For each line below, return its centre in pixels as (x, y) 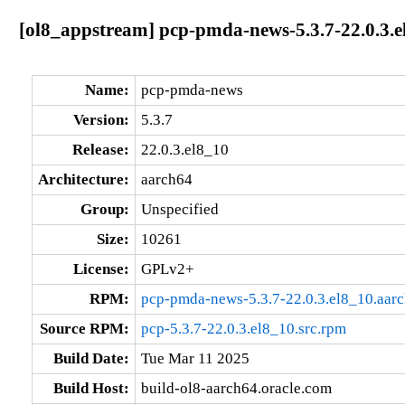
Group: (104, 209)
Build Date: (91, 358)
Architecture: (83, 179)
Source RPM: (84, 328)
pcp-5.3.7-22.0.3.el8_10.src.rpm (243, 328)
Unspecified (179, 209)
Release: (100, 149)
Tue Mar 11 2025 (195, 358)
